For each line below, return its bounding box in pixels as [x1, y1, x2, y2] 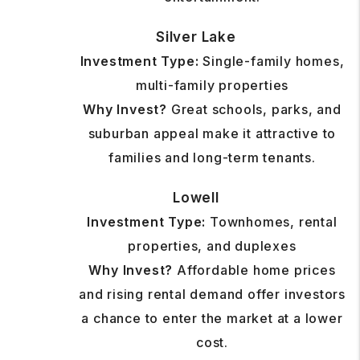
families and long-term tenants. [108, 149, 316, 166]
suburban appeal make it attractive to [88, 125, 337, 142]
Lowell [173, 190, 219, 207]
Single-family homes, [198, 53, 345, 70]
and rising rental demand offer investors [79, 286, 346, 303]
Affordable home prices [173, 262, 336, 279]
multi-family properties [135, 77, 289, 94]
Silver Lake [156, 29, 236, 46]
